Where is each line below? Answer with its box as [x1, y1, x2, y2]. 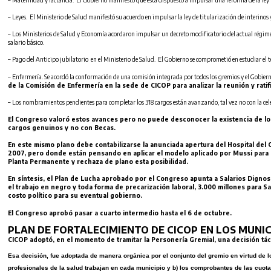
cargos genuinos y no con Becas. [8, 124, 116, 132]
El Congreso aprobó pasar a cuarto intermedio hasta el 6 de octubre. [8, 209, 232, 217]
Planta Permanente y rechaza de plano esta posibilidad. [8, 158, 188, 166]
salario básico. [8, 39, 44, 47]
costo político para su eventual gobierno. [8, 192, 142, 200]
